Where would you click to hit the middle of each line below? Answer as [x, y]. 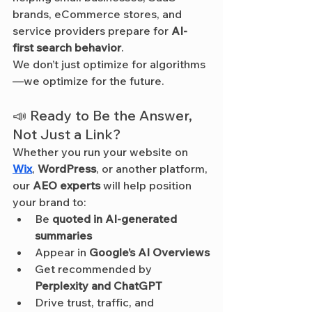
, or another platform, [153, 168]
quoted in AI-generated [116, 218]
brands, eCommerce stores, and [99, 14]
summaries [63, 235]
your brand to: [49, 202]
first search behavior [67, 47]
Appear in [62, 252]
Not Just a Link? [67, 134]
